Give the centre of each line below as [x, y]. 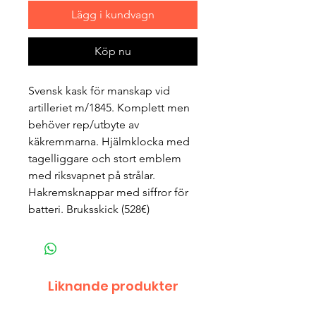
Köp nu [113, 51]
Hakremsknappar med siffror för [108, 193]
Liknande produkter [113, 286]
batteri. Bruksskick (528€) [89, 209]
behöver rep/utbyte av [84, 125]
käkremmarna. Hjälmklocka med [109, 142]
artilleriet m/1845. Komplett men [109, 108]
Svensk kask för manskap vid [99, 91]
